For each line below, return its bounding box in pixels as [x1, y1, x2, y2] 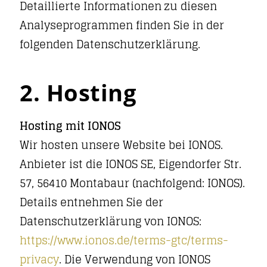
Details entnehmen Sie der [20, 193, 163, 212]
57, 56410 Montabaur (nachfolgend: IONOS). [20, 173, 245, 193]
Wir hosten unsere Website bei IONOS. [20, 135, 223, 154]
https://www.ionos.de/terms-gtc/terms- [20, 231, 228, 250]
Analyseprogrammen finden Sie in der [20, 15, 224, 35]
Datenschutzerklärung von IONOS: [20, 212, 201, 231]
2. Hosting [20, 77, 136, 108]
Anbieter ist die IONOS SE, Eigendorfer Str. [20, 154, 241, 173]
